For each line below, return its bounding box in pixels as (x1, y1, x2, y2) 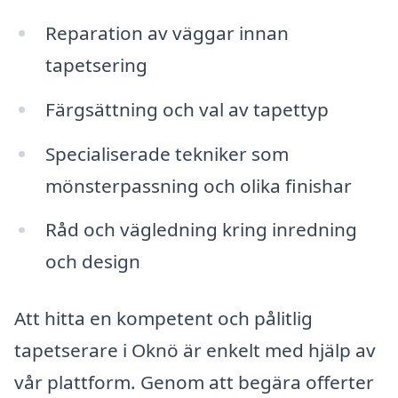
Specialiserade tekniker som (44, 140, 289, 166)
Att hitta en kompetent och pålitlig (14, 306, 313, 331)
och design (44, 249, 140, 275)
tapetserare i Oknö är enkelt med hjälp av (14, 338, 376, 363)
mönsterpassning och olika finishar (44, 172, 352, 198)
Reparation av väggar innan (44, 20, 289, 45)
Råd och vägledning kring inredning (44, 217, 357, 243)
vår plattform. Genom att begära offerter (14, 370, 374, 395)
